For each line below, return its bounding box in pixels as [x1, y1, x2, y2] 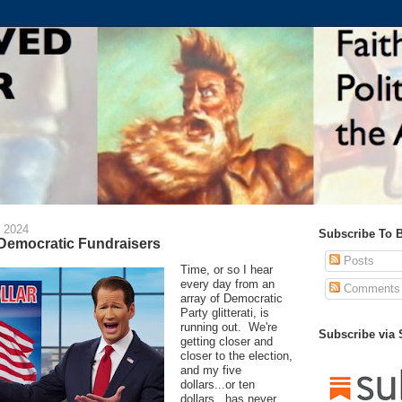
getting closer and [180, 334, 273, 348]
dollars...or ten [180, 377, 255, 391]
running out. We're [180, 319, 277, 334]
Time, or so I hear [180, 262, 273, 276]
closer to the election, [180, 348, 293, 363]
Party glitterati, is [180, 305, 269, 319]
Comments [339, 281, 400, 295]
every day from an [180, 276, 275, 291]
